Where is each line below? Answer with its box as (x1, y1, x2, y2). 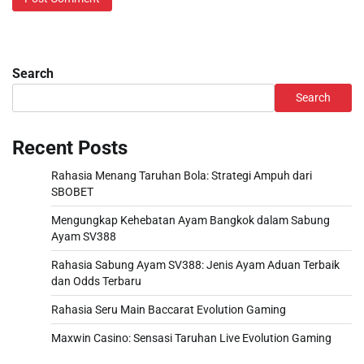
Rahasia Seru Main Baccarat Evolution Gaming (51, 303, 286, 317)
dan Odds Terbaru (51, 275, 141, 288)
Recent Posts (12, 136, 128, 160)
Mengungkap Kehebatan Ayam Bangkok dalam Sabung (51, 214, 330, 227)
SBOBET (51, 185, 93, 199)
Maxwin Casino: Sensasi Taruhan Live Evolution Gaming (51, 331, 331, 345)
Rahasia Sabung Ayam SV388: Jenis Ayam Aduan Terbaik (51, 258, 340, 272)
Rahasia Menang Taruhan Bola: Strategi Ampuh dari (51, 169, 312, 183)
